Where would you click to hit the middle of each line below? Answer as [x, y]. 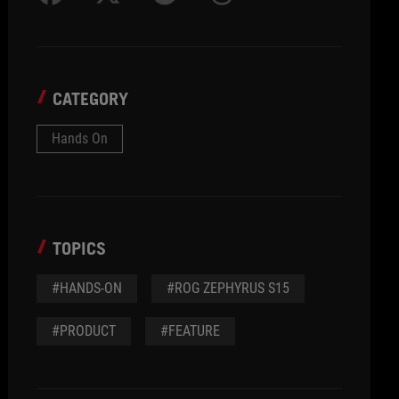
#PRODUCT [84, 331]
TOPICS [80, 248]
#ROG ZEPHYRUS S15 [228, 288]
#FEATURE [191, 331]
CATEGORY [91, 99]
